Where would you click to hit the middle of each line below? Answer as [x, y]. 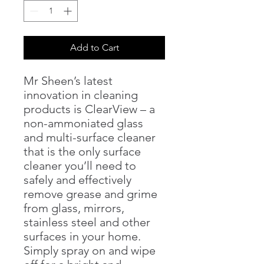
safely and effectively [77, 179]
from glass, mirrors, [74, 208]
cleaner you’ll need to [80, 165]
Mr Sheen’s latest [68, 80]
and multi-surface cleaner [90, 137]
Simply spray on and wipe [90, 250]
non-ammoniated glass [83, 123]
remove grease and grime [90, 194]
